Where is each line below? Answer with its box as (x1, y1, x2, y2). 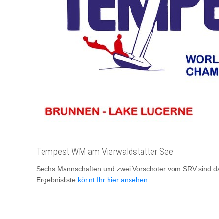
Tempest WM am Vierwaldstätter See (36, 146, 173, 158)
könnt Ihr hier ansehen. (78, 176, 150, 184)
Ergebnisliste (36, 176, 78, 184)
